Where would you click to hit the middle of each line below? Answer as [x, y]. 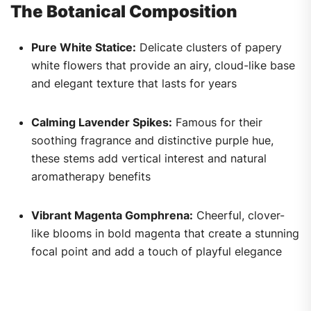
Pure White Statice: [84, 48]
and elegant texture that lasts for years [134, 84]
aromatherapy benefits [91, 177]
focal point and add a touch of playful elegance [157, 252]
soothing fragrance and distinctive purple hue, [152, 141]
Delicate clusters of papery [209, 48]
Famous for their [217, 123]
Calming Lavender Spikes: [102, 123]
